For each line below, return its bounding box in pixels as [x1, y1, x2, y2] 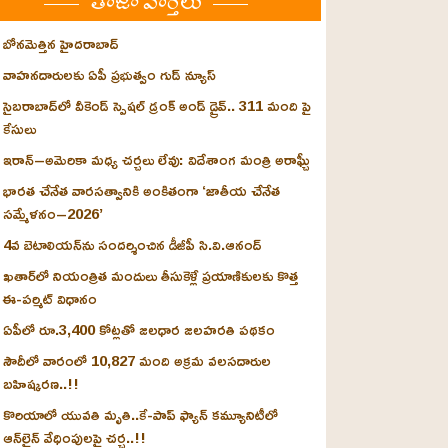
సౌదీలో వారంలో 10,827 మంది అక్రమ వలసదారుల [3, 345, 271, 375]
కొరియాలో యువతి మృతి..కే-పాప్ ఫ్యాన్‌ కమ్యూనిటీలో [3, 399, 278, 429]
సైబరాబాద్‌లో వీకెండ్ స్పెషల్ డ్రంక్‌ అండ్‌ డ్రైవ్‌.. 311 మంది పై [3, 90, 311, 120]
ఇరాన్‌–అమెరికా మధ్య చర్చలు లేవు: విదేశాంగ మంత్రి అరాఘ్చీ [3, 144, 310, 174]
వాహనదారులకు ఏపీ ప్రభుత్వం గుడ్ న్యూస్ [3, 59, 216, 89]
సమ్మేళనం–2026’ [3, 198, 103, 228]
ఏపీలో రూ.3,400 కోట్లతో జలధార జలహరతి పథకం [3, 314, 275, 344]
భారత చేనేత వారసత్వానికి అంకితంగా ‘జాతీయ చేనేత [3, 175, 280, 205]
